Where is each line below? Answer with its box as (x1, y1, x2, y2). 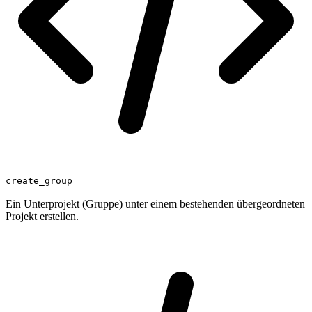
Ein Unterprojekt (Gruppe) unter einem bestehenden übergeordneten (6, 197, 305, 210)
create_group (6, 175, 72, 186)
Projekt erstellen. (6, 210, 79, 222)
